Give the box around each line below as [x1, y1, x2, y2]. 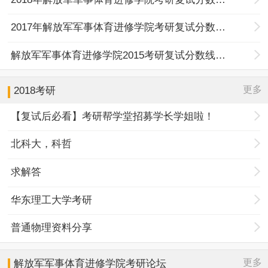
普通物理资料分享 [11, 222, 93, 234]
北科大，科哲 [11, 138, 72, 150]
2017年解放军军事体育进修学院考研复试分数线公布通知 [215, 22, 226, 33]
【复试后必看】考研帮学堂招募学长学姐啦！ [11, 110, 215, 122]
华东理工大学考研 [11, 194, 93, 206]
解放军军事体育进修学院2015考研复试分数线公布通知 [215, 49, 226, 61]
